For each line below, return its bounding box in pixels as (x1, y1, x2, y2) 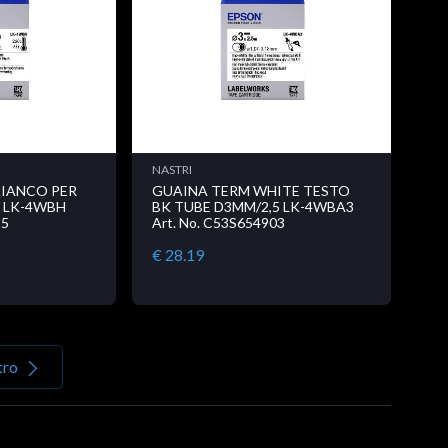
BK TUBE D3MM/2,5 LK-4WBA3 (151, 198, 354, 216)
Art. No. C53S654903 (151, 214, 285, 232)
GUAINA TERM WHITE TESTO (151, 182, 350, 200)
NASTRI (151, 162, 192, 178)
